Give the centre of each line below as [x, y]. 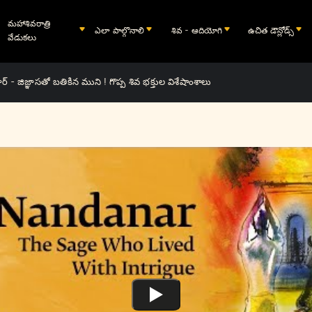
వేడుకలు [22, 37]
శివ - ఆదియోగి [197, 30]
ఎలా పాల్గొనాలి [120, 30]
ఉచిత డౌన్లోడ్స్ [271, 30]
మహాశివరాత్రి [29, 23]
